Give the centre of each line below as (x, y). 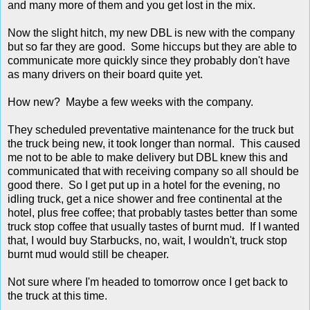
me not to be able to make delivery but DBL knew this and (148, 158)
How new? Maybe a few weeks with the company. (130, 102)
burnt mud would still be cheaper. (88, 255)
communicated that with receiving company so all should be (153, 172)
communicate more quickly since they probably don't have (149, 61)
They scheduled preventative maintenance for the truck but (151, 130)
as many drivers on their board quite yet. (105, 75)
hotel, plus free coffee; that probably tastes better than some (153, 213)
